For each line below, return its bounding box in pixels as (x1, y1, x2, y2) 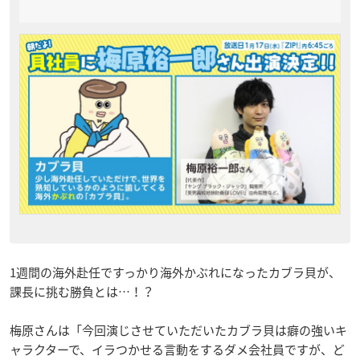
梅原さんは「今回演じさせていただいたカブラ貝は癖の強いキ (10, 321, 347, 340)
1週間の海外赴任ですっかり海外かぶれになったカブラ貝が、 (10, 264, 341, 282)
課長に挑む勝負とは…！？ (10, 283, 154, 301)
